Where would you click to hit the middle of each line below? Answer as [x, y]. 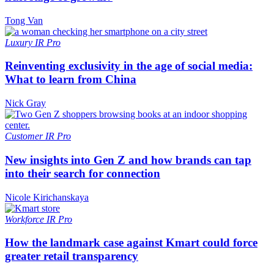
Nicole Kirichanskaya [47, 197]
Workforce [26, 219]
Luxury [20, 42]
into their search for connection [83, 173]
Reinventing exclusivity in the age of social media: [129, 66]
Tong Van [24, 20]
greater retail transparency [72, 256]
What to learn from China [71, 80]
